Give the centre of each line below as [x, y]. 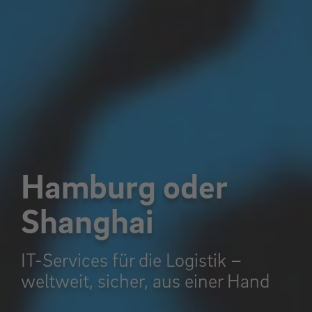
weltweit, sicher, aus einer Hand [145, 280]
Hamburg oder [124, 185]
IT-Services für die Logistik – [131, 259]
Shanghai [87, 220]
